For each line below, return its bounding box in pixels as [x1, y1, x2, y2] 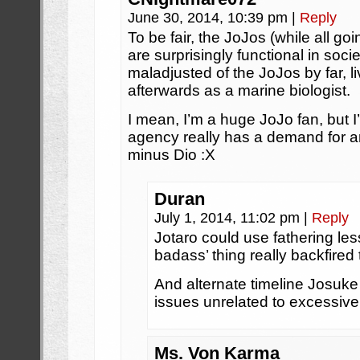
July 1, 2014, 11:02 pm [154, 210, 304, 226]
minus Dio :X [128, 146, 215, 163]
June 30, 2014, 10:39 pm [128, 10, 292, 26]
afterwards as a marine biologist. [128, 82, 350, 99]
